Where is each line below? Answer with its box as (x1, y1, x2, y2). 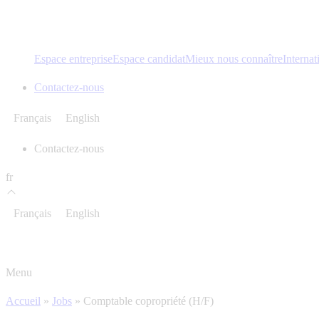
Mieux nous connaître (185, 53, 283, 65)
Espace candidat (113, 53, 185, 65)
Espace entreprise (34, 53, 113, 65)
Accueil (6, 294, 41, 307)
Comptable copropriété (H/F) (83, 294, 214, 307)
